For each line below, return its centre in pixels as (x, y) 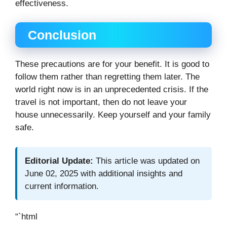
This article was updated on (146, 161)
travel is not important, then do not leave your (101, 102)
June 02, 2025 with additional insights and (104, 173)
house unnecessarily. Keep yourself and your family (113, 115)
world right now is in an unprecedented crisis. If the (112, 90)
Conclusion (62, 35)
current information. (62, 186)
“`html (26, 216)
